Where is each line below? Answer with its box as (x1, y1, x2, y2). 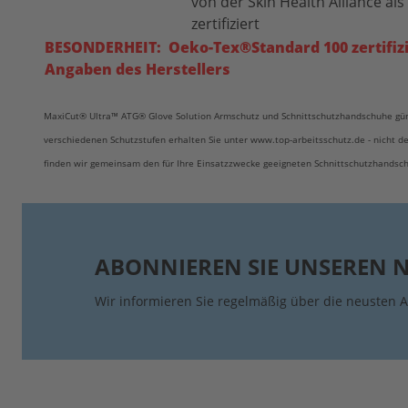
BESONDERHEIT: (45, 37, 161, 57)
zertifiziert (191, 14, 260, 34)
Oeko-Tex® (168, 37, 251, 57)
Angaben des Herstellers (45, 59, 230, 79)
